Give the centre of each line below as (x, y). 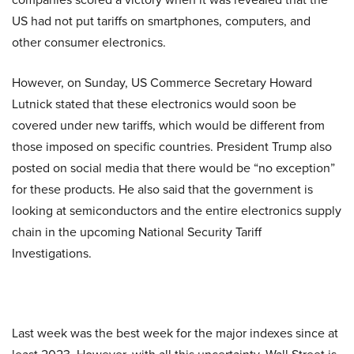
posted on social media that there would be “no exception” (173, 168)
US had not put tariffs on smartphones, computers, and (161, 21)
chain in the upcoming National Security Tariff (137, 232)
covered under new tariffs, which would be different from (168, 125)
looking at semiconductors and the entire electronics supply (177, 211)
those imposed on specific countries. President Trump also (172, 147)
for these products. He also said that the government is (162, 189)
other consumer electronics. (89, 42)
